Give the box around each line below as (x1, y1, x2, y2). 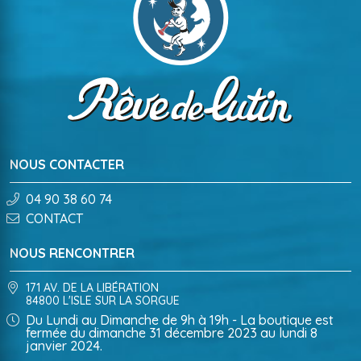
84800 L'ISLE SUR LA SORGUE (26, 293, 180, 308)
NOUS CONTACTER (10, 156, 124, 172)
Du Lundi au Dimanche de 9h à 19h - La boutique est (26, 311, 334, 328)
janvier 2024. (26, 337, 102, 354)
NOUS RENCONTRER (10, 244, 135, 261)
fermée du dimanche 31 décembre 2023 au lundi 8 (26, 324, 317, 341)
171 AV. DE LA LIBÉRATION (26, 280, 159, 295)
